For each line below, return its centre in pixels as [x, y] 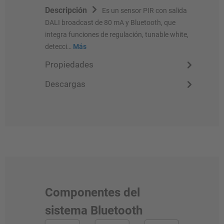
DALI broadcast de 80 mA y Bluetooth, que [110, 22]
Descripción [66, 10]
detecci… [59, 46]
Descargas [65, 84]
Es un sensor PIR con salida [144, 10]
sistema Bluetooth [94, 210]
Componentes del [92, 192]
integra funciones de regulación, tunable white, [117, 34]
